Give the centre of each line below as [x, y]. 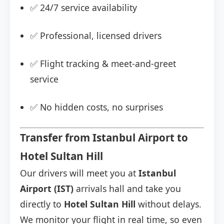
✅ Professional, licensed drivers [96, 36]
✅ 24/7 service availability [83, 8]
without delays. [168, 204]
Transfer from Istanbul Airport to [104, 138]
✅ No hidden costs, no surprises [96, 107]
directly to [42, 204]
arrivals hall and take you [127, 189]
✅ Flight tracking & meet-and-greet [103, 64]
